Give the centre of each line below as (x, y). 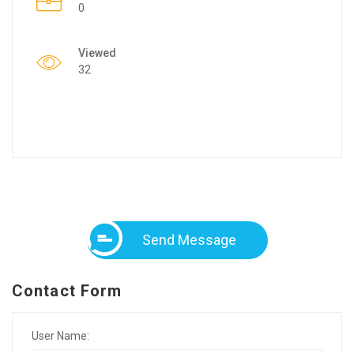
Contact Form (67, 290)
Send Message (189, 239)
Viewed (97, 53)
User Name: (60, 335)
